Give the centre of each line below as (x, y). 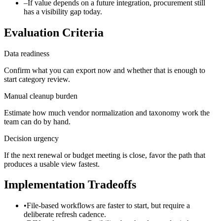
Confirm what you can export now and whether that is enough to (105, 70)
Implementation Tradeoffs (70, 185)
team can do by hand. (37, 121)
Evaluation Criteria (54, 32)
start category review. (37, 79)
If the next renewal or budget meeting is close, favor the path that (105, 155)
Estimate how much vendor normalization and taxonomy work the (107, 112)
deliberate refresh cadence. (65, 215)
